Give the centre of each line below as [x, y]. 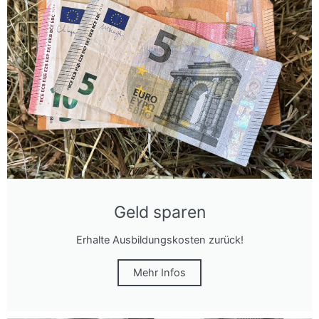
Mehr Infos [159, 273]
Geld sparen [159, 213]
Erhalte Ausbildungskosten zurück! [159, 240]
